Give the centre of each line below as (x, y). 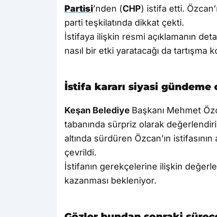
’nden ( (108, 9)
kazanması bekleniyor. (110, 181)
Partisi (79, 9)
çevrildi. (80, 153)
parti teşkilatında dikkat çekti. (124, 23)
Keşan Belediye (98, 110)
